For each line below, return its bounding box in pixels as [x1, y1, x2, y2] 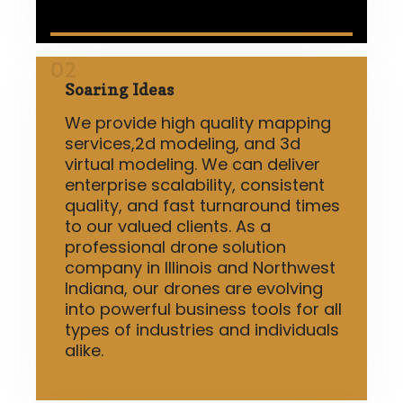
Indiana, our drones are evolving [65, 276, 323, 300]
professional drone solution [65, 235, 286, 258]
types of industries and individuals [65, 318, 339, 341]
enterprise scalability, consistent [65, 173, 325, 196]
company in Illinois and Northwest [65, 255, 336, 279]
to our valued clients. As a [65, 214, 271, 237]
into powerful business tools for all [65, 297, 342, 320]
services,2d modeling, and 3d [65, 131, 300, 155]
